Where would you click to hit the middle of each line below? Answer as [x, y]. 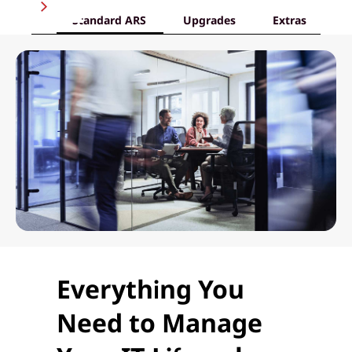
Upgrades [209, 20]
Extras [290, 20]
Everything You [150, 288]
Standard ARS [109, 20]
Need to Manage [159, 322]
